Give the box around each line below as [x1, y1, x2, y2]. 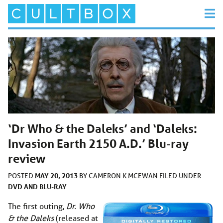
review [8, 151, 45, 166]
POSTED [8, 171, 35, 180]
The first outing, [8, 200, 66, 211]
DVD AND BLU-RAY [8, 181, 67, 191]
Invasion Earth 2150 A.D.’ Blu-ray [8, 136, 189, 151]
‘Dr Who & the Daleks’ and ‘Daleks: [8, 121, 197, 136]
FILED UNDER [159, 171, 201, 180]
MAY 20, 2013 [35, 170, 78, 180]
